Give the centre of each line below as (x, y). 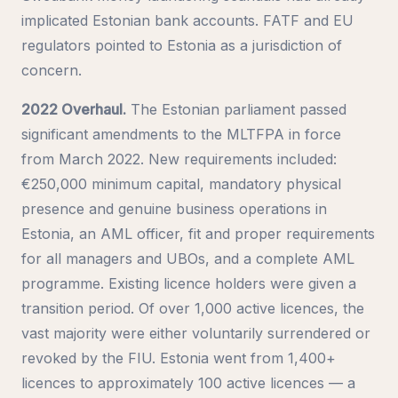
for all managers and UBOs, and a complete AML (188, 258)
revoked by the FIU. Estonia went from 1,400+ (179, 358)
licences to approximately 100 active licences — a (188, 382)
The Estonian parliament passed (236, 109)
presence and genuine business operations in (174, 208)
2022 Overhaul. (74, 109)
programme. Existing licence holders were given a (189, 283)
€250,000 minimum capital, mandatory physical (181, 183)
